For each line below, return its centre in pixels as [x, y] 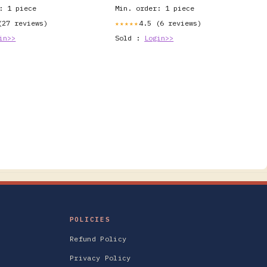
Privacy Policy [100, 258]
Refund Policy [98, 239]
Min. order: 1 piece [155, 8]
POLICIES [90, 219]
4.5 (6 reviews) [170, 23]
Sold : [130, 38]
